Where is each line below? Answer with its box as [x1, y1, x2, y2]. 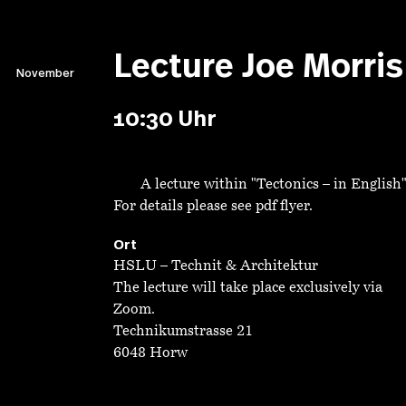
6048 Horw [113, 346, 188, 361]
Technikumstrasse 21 [113, 324, 253, 339]
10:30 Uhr [113, 109, 217, 130]
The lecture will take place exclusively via [113, 281, 382, 295]
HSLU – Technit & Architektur [113, 259, 318, 274]
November [16, 68, 74, 80]
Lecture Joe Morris [113, 51, 403, 83]
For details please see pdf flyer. [113, 199, 313, 214]
